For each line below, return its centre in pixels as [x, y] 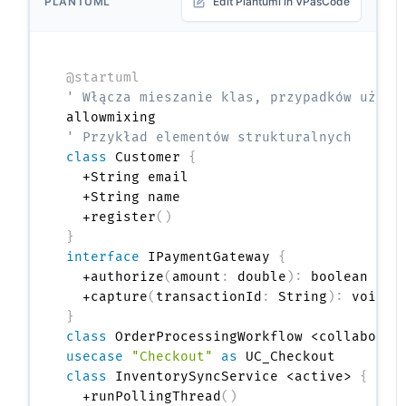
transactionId [209, 297]
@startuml [103, 78]
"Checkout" [173, 357]
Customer [148, 158]
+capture [107, 297]
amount [197, 277]
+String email [128, 178]
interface [103, 257]
